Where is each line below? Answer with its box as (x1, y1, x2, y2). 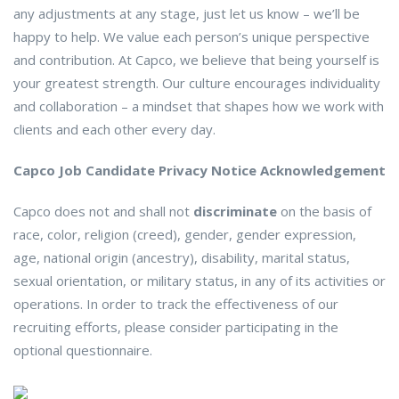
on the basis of (277, 201, 371, 220)
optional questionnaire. (13, 340, 152, 359)
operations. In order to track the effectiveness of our (13, 294, 338, 313)
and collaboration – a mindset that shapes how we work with (13, 96, 384, 115)
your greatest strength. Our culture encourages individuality (13, 73, 380, 92)
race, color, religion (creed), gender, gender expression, (13, 224, 356, 243)
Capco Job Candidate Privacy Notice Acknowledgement (13, 160, 386, 179)
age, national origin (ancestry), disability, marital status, (13, 248, 350, 266)
